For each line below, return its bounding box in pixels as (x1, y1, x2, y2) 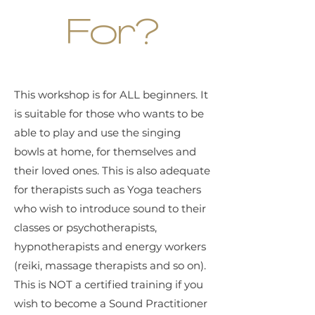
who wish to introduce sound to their (14, 201, 206, 215)
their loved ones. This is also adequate (14, 163, 210, 177)
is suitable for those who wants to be (14, 106, 204, 120)
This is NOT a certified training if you (14, 277, 203, 291)
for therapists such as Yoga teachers (14, 182, 201, 196)
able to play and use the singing (14, 125, 181, 139)
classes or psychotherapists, (14, 220, 157, 234)
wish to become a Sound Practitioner (14, 296, 207, 310)
